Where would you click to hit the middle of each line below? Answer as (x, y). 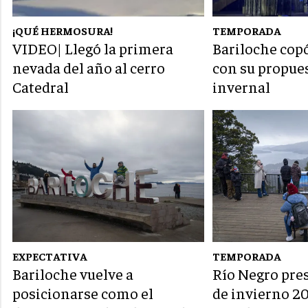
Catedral (41, 87)
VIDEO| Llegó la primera (93, 48)
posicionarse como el (83, 293)
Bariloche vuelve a (73, 274)
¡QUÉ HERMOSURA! (63, 31)
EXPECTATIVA (49, 256)
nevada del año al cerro (89, 68)
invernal (242, 87)
